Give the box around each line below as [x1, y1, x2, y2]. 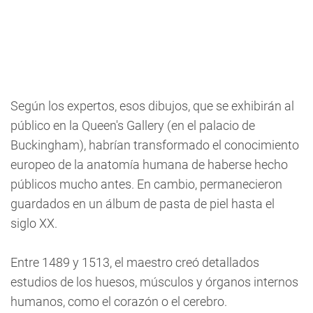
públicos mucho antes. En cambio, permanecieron [10, 177, 282, 191]
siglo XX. [10, 216, 57, 231]
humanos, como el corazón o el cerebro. [10, 294, 227, 309]
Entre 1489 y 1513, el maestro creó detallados [10, 255, 259, 270]
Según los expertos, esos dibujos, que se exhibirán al [10, 99, 294, 113]
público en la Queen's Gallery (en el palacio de [10, 118, 255, 133]
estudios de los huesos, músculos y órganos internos [10, 275, 298, 289]
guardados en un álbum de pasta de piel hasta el [10, 196, 275, 211]
